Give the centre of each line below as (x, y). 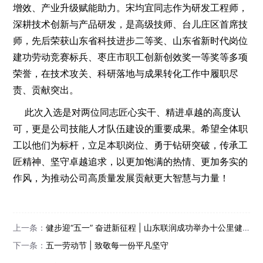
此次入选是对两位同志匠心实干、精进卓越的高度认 (127, 112)
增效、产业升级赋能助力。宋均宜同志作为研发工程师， (131, 7)
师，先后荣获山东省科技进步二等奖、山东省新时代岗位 (131, 40)
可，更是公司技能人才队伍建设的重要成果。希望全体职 (131, 128)
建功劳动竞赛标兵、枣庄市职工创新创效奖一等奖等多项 (131, 57)
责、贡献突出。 (46, 90)
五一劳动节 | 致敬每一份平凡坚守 (107, 245)
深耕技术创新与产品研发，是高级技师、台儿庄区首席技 (131, 24)
